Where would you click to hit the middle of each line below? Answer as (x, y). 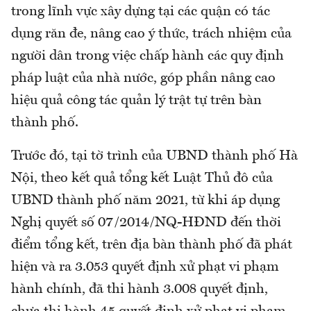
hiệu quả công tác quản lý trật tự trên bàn (136, 100)
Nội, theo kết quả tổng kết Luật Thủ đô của (142, 178)
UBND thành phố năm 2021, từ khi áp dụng (145, 200)
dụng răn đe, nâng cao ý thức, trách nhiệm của (151, 34)
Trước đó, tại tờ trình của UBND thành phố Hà (154, 156)
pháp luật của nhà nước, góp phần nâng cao (143, 78)
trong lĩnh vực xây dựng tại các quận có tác (141, 11)
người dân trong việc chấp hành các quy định (148, 56)
